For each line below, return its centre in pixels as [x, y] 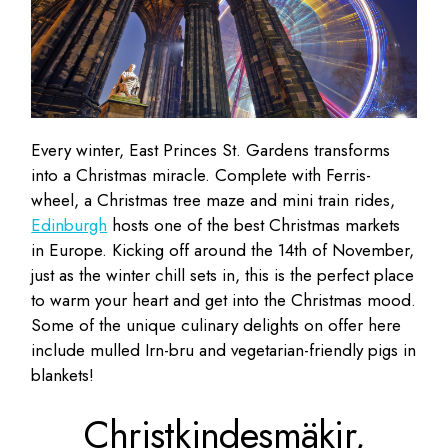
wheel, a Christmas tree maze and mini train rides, [213, 200]
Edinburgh [69, 225]
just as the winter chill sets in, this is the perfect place [223, 275]
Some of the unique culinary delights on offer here [216, 325]
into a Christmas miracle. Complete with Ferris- [201, 175]
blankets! [63, 375]
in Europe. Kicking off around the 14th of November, [223, 250]
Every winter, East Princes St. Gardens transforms [211, 150]
